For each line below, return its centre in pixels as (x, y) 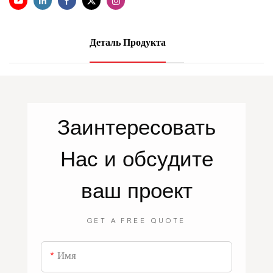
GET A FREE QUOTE (136, 221)
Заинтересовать (136, 127)
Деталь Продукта (127, 44)
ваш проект (136, 190)
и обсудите (158, 158)
